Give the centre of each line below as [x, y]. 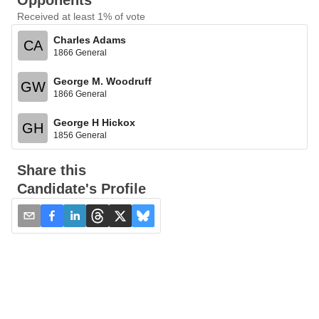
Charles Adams [90, 40]
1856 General [80, 135]
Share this [52, 170]
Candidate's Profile [82, 189]
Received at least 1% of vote [81, 16]
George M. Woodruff [103, 81]
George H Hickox [94, 122]
